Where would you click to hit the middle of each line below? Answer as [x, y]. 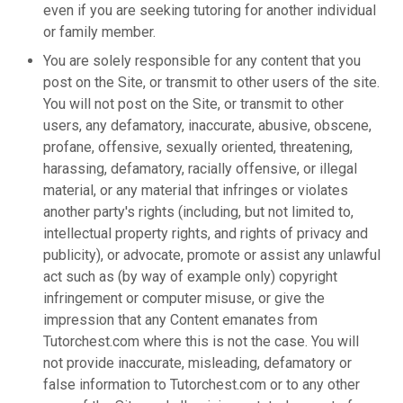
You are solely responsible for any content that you [202, 61]
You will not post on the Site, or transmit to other [193, 104]
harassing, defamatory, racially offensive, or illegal [200, 169]
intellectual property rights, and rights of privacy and [206, 233]
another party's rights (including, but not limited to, [198, 212]
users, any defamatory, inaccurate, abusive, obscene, [207, 125]
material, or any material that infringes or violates [196, 190]
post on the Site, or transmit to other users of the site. [211, 82]
